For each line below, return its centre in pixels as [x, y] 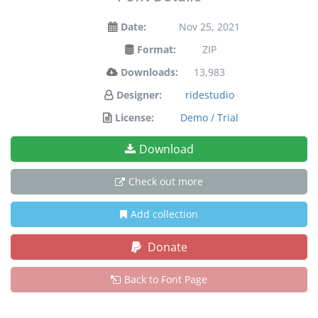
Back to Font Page [166, 279]
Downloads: [149, 72]
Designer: [139, 95]
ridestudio [209, 95]
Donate [166, 247]
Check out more [166, 181]
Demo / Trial [209, 117]
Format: [157, 49]
